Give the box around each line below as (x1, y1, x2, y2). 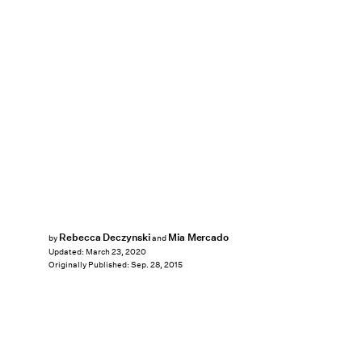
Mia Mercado (167, 230, 229, 244)
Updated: (48, 246, 86, 258)
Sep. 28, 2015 (131, 259, 183, 271)
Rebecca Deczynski (58, 230, 151, 244)
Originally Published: (48, 259, 131, 271)
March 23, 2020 (86, 246, 146, 258)
